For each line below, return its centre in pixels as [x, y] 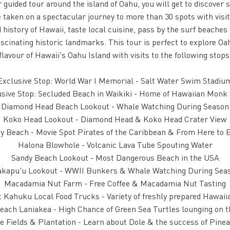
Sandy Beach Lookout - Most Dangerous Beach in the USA [115, 157]
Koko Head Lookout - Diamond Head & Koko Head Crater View [115, 119]
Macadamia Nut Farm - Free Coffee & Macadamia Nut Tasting [115, 183]
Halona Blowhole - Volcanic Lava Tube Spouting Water [115, 145]
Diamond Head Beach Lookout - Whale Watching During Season [115, 106]
